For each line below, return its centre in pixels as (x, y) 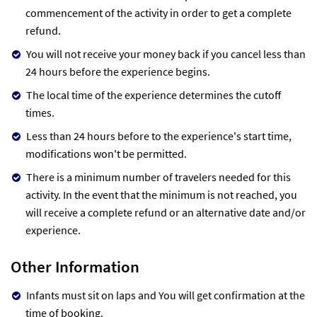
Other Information (75, 266)
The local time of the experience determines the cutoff (154, 94)
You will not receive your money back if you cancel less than (166, 53)
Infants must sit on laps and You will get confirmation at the (166, 295)
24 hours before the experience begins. (118, 71)
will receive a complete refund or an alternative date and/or (166, 212)
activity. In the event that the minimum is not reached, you (161, 194)
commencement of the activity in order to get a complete (158, 12)
